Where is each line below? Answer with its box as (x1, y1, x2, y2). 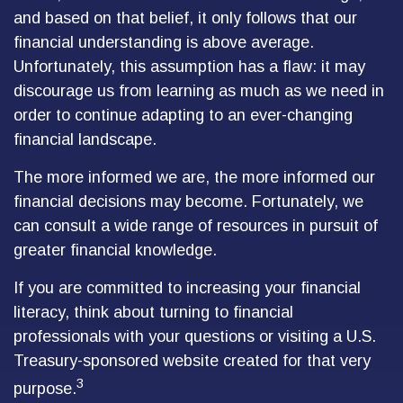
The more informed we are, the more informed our (13, 168, 375, 186)
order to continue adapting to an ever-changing (13, 106, 353, 124)
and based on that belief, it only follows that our (13, 9, 357, 27)
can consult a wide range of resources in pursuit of (13, 217, 378, 235)
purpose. (13, 380, 76, 398)
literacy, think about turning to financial (13, 303, 293, 321)
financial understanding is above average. (13, 33, 314, 51)
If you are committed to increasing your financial (13, 279, 361, 297)
